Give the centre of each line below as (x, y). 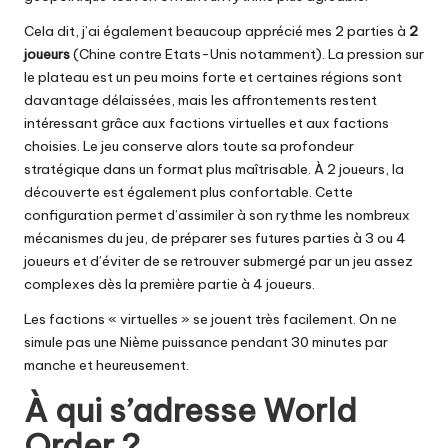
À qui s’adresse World (190, 410)
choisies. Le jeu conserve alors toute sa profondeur (189, 146)
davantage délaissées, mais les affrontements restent (200, 100)
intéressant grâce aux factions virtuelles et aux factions (206, 123)
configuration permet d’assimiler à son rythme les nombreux (217, 215)
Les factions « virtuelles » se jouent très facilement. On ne (210, 319)
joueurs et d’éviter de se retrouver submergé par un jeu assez (218, 261)
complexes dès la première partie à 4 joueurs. (169, 284)
